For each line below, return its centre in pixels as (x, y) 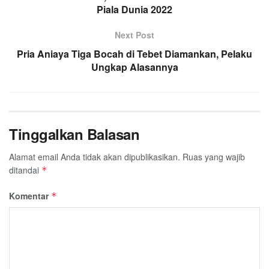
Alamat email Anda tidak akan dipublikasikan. (95, 157)
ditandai (25, 170)
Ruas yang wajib (214, 157)
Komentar (30, 196)
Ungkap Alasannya (134, 67)
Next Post (134, 35)
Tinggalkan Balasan (74, 134)
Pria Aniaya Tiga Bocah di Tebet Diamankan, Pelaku (134, 54)
